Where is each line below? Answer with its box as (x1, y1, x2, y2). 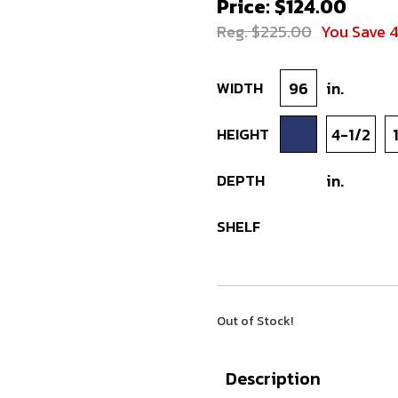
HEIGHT (217, 122, 269, 146)
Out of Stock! (217, 312, 293, 330)
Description (226, 365, 321, 392)
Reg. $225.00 (217, 20, 312, 44)
